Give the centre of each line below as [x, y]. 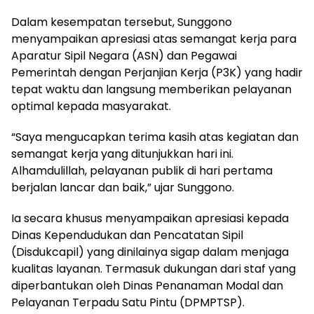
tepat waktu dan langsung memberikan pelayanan [151, 89]
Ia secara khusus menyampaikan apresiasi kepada [150, 218]
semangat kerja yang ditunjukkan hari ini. [122, 153]
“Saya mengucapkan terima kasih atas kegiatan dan [155, 137]
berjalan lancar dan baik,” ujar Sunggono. [123, 187]
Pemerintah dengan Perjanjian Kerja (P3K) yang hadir [157, 72]
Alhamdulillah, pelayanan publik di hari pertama [142, 170]
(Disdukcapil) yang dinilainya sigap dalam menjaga [150, 252]
